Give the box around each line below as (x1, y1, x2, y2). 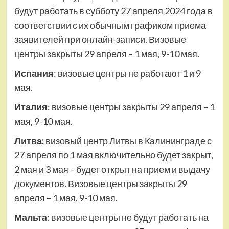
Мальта (14, 212, 47, 223)
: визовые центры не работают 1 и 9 (53, 67, 201, 79)
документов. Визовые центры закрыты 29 (14, 178, 187, 190)
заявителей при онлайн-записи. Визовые (14, 34, 186, 45)
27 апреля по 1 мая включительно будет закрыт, (14, 149, 213, 161)
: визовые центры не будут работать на (47, 212, 209, 223)
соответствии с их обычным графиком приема (14, 19, 206, 31)
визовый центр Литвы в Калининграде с (45, 135, 212, 147)
